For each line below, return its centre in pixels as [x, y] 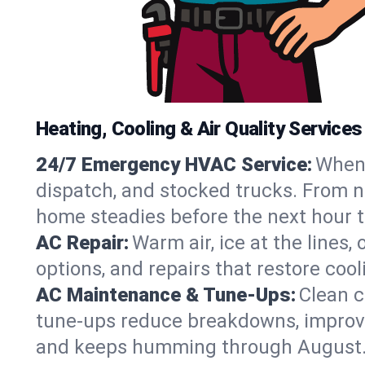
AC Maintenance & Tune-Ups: [166, 295]
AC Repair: [82, 242]
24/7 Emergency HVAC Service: [174, 164]
